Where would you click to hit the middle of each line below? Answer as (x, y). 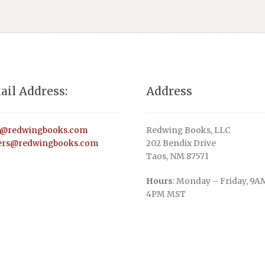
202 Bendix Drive (181, 144)
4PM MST (166, 194)
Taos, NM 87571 (178, 157)
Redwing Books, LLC (189, 131)
